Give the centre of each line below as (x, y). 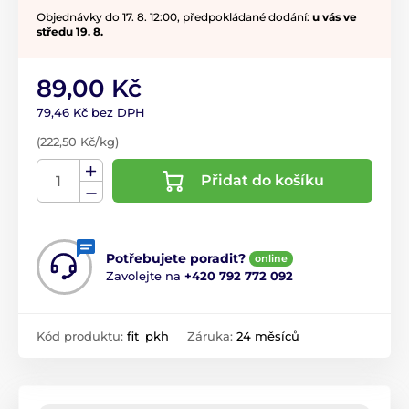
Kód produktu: (82, 336)
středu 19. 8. (70, 32)
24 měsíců (268, 336)
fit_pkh (148, 336)
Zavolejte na (145, 276)
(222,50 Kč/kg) (78, 142)
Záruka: (212, 336)
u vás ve (335, 17)
